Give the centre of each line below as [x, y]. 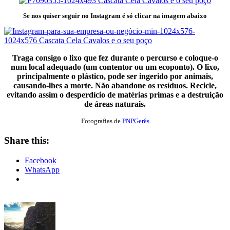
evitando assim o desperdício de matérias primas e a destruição [115, 95]
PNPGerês [136, 121]
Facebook [41, 160]
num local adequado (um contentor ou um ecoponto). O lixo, [115, 67]
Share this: [27, 140]
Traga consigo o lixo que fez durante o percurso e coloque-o [115, 58]
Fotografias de [101, 121]
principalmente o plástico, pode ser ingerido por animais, [115, 76]
